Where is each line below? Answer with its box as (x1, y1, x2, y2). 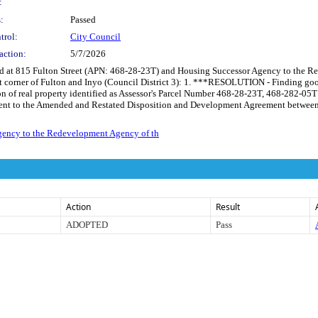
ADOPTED (66, 219, 108, 230)
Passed (70, 13, 96, 25)
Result (216, 200, 240, 213)
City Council (70, 31, 121, 42)
